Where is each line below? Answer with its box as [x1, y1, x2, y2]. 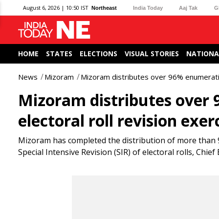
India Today [133, 4, 163, 11]
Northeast [91, 4, 117, 11]
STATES [46, 49, 72, 58]
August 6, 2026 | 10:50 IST [23, 4, 88, 11]
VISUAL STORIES [125, 49, 179, 58]
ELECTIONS [80, 49, 117, 58]
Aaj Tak [179, 4, 198, 11]
